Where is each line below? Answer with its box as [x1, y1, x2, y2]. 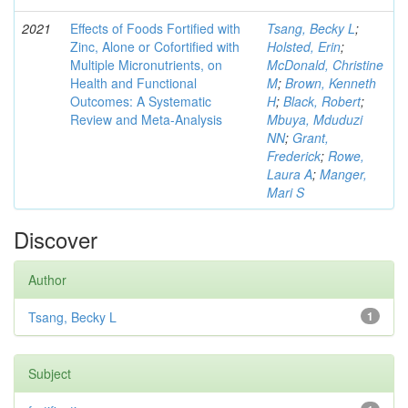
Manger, [320, 165, 367, 183]
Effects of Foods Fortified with [70, 19, 240, 37]
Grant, [292, 128, 329, 147]
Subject [28, 364, 71, 382]
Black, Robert [283, 92, 361, 110]
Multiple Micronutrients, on [70, 56, 222, 74]
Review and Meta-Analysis [70, 110, 222, 128]
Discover [14, 223, 97, 255]
